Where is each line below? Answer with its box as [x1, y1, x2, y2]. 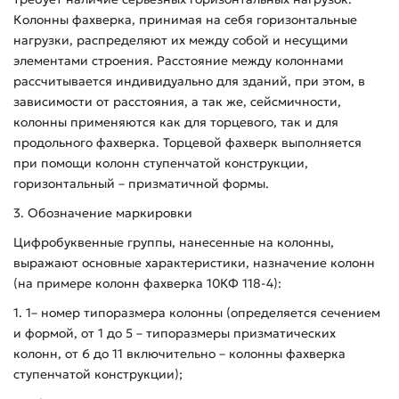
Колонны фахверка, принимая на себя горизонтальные [13, 11, 357, 28]
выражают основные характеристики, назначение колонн [13, 254, 375, 271]
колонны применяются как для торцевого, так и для [13, 113, 338, 130]
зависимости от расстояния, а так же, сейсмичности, [13, 93, 341, 110]
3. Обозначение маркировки [13, 204, 192, 221]
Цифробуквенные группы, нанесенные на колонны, [13, 233, 334, 250]
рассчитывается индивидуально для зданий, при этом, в [13, 72, 365, 89]
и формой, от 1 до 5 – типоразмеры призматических [13, 324, 336, 341]
